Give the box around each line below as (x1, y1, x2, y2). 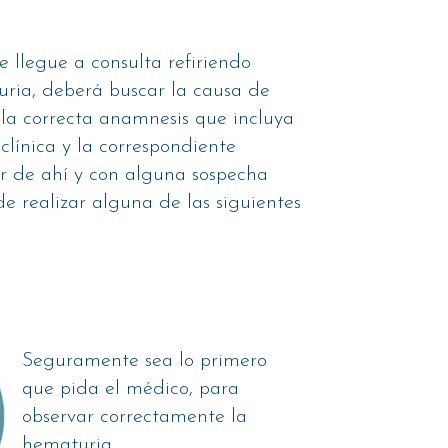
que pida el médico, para (22, 379, 240, 400)
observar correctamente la (22, 407, 248, 428)
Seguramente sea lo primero (22, 351, 268, 372)
